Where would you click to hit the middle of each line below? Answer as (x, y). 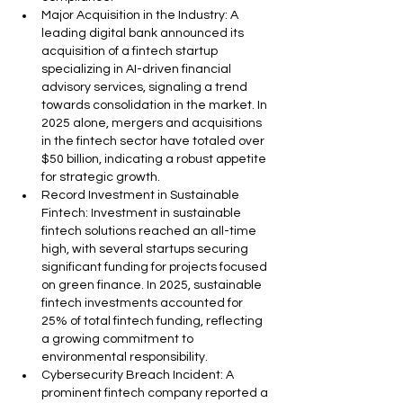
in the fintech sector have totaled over (154, 141)
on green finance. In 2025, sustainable (153, 285)
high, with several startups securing (146, 249)
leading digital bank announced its (144, 33)
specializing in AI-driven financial (138, 69)
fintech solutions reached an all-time (150, 231)
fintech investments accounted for (143, 303)
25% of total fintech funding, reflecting (153, 321)
